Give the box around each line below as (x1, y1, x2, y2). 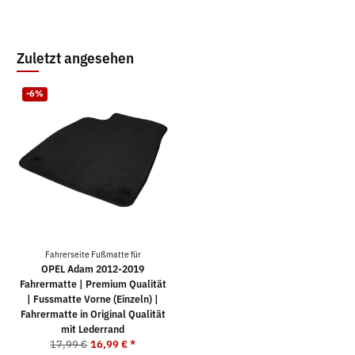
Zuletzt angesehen (17, 47, 134, 67)
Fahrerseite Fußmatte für (44, 248, 141, 260)
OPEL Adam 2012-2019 (41, 261, 144, 276)
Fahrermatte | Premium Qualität (19, 277, 166, 291)
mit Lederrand (61, 322, 124, 336)
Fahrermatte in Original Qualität (20, 307, 166, 321)
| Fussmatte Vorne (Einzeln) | (27, 292, 158, 306)
